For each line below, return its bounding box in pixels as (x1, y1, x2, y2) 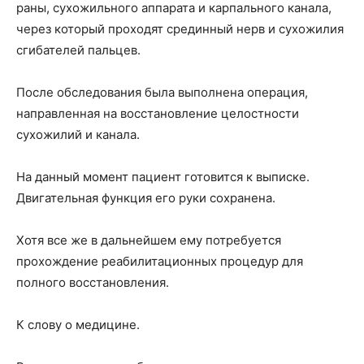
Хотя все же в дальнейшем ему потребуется (16, 232, 281, 248)
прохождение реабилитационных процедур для (16, 253, 303, 269)
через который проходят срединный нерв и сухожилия (16, 21, 344, 37)
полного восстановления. (16, 275, 169, 290)
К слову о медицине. (16, 317, 140, 332)
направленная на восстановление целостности (16, 106, 299, 121)
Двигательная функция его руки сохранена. (16, 190, 275, 206)
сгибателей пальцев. (16, 42, 141, 58)
